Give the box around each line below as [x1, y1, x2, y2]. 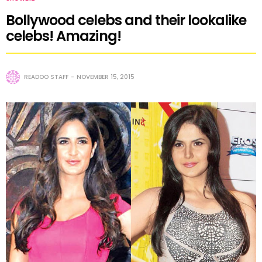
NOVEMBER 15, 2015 [77, 72, 135, 81]
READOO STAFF [24, 72, 68, 81]
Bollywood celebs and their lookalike [6, 10, 247, 30]
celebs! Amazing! [6, 26, 121, 46]
